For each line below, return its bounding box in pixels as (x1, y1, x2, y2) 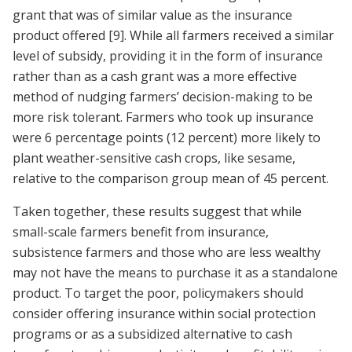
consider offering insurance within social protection (13, 305, 316, 323)
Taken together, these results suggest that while (13, 203, 302, 221)
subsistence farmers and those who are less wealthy (13, 244, 321, 262)
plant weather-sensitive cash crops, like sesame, (13, 149, 295, 167)
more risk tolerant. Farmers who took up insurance (13, 108, 313, 126)
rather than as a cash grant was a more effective (13, 68, 297, 86)
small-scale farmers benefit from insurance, (13, 223, 269, 241)
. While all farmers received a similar (124, 27, 334, 45)
